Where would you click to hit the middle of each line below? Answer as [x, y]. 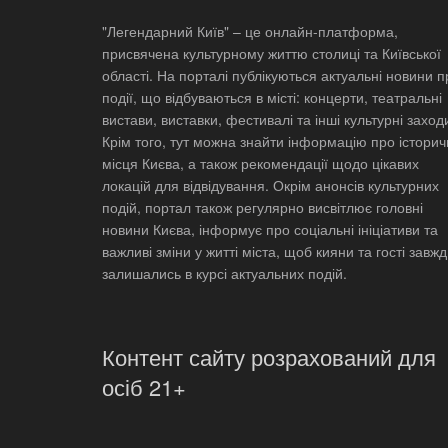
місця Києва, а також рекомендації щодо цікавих [260, 162]
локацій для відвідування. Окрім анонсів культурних [270, 184]
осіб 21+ [144, 386]
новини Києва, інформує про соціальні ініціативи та [270, 228]
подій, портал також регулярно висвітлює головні [262, 206]
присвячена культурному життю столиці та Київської [271, 52]
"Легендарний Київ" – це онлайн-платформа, [250, 30]
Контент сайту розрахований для [269, 356]
